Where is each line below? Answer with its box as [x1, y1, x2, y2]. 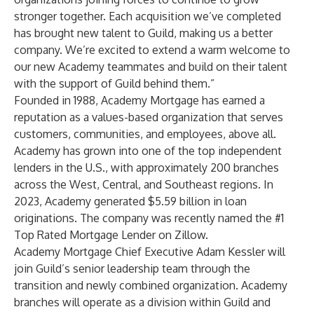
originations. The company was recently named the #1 [14, 211, 284, 225]
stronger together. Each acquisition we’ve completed [14, 9, 281, 23]
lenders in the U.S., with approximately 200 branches [14, 161, 279, 175]
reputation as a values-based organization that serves [14, 110, 283, 124]
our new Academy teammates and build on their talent [14, 60, 287, 74]
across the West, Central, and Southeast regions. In [14, 177, 273, 191]
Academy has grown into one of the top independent [14, 144, 282, 158]
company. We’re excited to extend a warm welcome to [14, 43, 290, 57]
